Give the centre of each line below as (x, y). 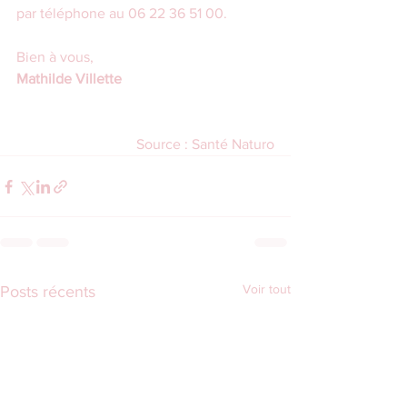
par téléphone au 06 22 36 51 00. (122, 14)
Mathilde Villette (69, 79)
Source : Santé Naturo (205, 144)
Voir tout (267, 289)
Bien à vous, (55, 57)
